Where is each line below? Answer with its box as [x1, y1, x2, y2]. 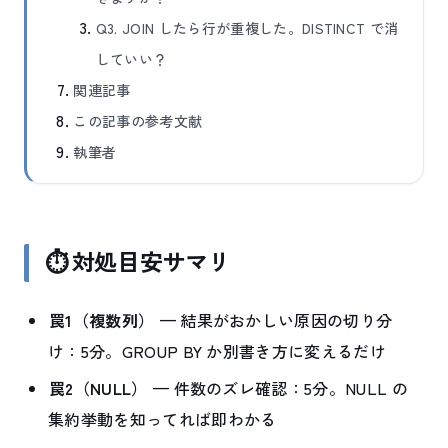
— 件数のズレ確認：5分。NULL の [148, 376, 408, 401]
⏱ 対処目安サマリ [45, 248, 231, 277]
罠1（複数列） [49, 307, 155, 332]
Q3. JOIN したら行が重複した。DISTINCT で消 [95, 17, 399, 38]
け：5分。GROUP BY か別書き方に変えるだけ [48, 338, 386, 363]
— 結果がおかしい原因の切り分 [155, 307, 393, 332]
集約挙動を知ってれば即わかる [48, 407, 277, 432]
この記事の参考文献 [73, 110, 203, 131]
